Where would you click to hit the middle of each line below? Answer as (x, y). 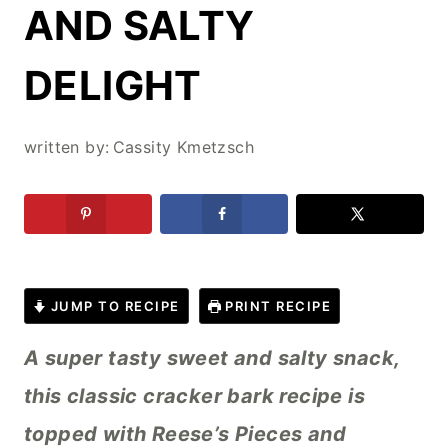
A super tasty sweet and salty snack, (212, 358)
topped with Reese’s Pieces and (185, 434)
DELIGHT (113, 85)
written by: (67, 147)
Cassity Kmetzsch (183, 147)
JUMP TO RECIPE (113, 306)
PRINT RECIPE (276, 306)
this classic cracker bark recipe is (194, 396)
